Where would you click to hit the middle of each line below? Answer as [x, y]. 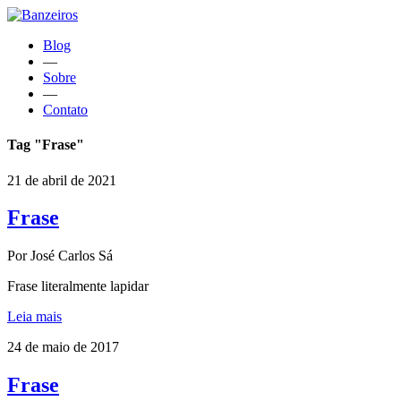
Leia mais [34, 317]
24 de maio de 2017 [63, 347]
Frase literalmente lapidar [78, 286]
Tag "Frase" [46, 145]
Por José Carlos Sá [60, 256]
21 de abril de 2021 [62, 180]
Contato [65, 110]
